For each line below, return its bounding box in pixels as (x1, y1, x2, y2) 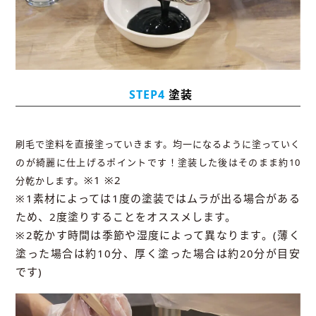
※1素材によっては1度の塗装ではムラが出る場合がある (16, 191, 300, 206)
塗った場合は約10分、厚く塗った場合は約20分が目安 (16, 246, 300, 261)
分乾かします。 (16, 174, 85, 188)
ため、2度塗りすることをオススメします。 (16, 209, 237, 224)
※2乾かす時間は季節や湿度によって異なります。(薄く (16, 228, 300, 243)
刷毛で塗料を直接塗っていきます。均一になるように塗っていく (16, 138, 300, 151)
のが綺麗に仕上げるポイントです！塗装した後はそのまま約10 (16, 156, 300, 169)
